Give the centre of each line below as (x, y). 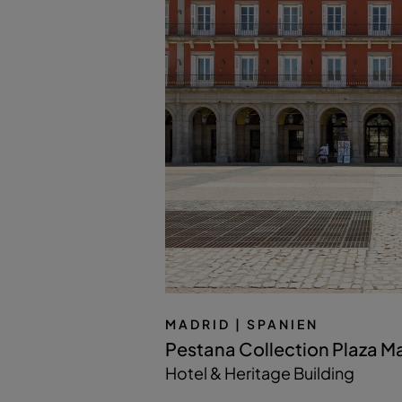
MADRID (198, 323)
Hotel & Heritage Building (260, 372)
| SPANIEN (277, 323)
